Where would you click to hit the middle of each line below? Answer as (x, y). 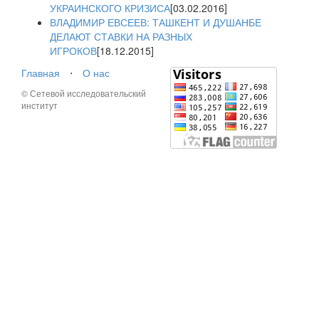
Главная (41, 73)
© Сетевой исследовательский (84, 93)
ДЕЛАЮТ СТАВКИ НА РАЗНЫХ (121, 37)
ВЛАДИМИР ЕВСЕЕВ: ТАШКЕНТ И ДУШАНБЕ (156, 22)
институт (40, 105)
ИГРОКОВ (73, 51)
